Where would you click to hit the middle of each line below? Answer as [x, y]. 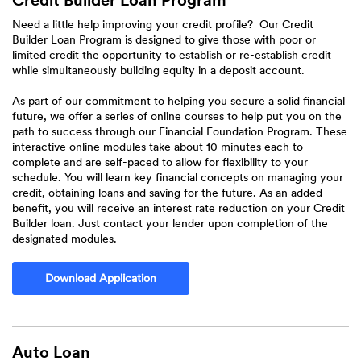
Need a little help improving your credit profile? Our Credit [163, 24]
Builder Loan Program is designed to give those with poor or [164, 39]
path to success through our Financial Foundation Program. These [180, 131]
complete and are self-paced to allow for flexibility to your [160, 162]
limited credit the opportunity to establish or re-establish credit [172, 55]
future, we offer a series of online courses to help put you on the [177, 116]
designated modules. [64, 239]
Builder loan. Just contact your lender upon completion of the [170, 223]
